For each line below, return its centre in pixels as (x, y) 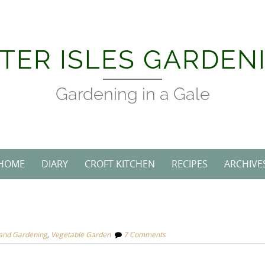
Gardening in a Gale (132, 94)
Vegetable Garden (81, 234)
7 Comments (145, 234)
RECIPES (190, 164)
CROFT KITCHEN (120, 164)
